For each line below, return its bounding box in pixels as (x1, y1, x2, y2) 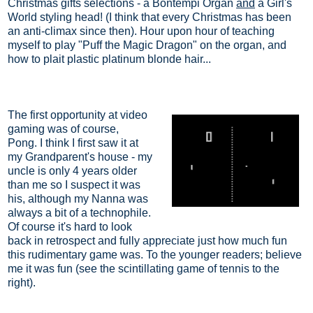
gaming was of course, (8, 122, 119, 135)
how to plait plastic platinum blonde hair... (8, 52, 211, 65)
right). (8, 276, 38, 289)
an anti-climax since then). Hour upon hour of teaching (8, 24, 275, 37)
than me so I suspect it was (8, 178, 140, 191)
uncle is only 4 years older (8, 164, 137, 177)
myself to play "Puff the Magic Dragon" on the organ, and (8, 38, 286, 51)
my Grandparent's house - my (8, 150, 152, 163)
